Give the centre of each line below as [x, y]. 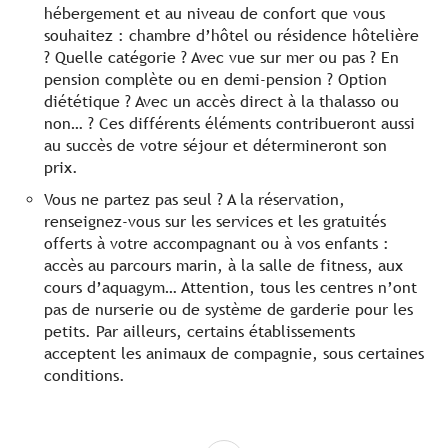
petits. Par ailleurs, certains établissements [199, 332]
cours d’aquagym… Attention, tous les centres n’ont [230, 288]
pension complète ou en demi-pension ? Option [215, 80]
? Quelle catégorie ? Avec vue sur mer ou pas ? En [221, 58]
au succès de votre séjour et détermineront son [215, 146]
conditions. [84, 376]
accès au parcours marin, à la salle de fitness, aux [223, 266]
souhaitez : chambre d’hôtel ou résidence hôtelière [231, 36]
